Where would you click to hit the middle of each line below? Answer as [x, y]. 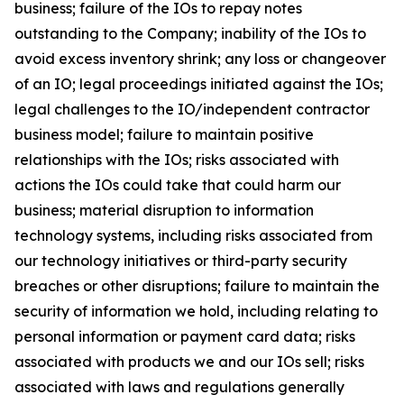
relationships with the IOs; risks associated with [177, 160]
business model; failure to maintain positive [164, 134]
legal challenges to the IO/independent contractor [192, 109]
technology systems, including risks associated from [193, 235]
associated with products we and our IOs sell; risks [189, 362]
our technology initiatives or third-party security [181, 261]
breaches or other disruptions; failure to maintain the [197, 286]
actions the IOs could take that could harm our [178, 185]
